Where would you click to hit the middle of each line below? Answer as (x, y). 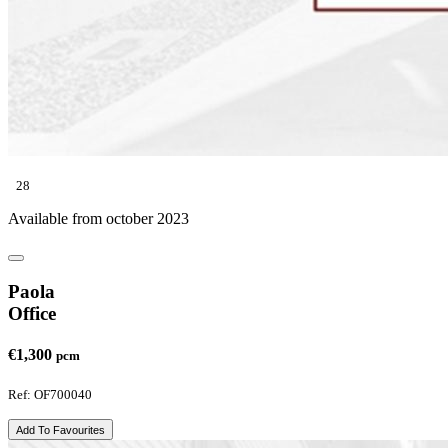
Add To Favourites (60, 430)
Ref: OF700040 (50, 395)
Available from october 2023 (98, 218)
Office (32, 313)
